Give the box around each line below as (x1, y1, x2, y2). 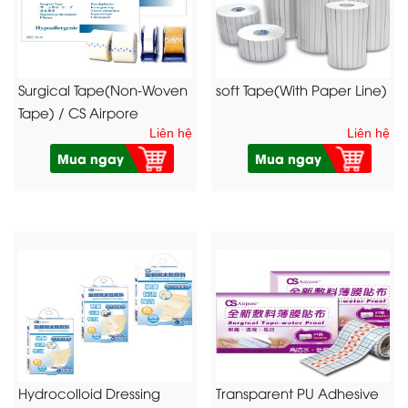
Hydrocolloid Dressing (18, 383, 160, 403)
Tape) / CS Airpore (18, 103, 138, 122)
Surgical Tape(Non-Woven (18, 80, 188, 99)
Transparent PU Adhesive (216, 383, 380, 403)
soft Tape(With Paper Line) (216, 80, 388, 99)
